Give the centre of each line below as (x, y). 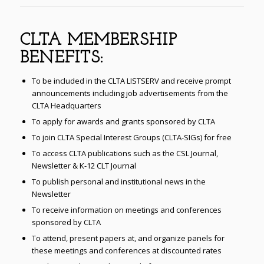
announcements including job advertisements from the (130, 93)
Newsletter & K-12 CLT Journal (84, 166)
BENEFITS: (61, 59)
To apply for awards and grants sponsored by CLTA (123, 122)
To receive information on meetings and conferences (126, 210)
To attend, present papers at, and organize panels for (128, 238)
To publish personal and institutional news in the (118, 182)
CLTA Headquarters (66, 106)
